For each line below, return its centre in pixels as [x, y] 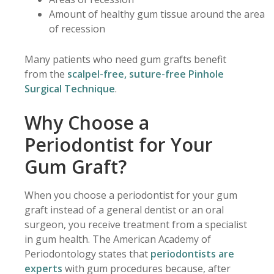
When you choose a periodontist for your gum [131, 195]
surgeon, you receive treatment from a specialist [136, 224]
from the [46, 74]
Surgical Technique [70, 89]
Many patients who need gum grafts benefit [125, 59]
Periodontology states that [87, 254]
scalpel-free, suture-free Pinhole [146, 74]
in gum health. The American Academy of [118, 239]
